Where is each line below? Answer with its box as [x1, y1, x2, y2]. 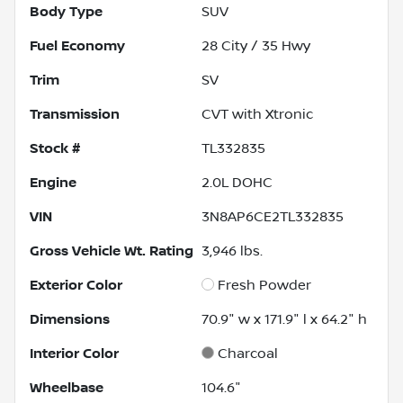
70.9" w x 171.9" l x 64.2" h [201, 310, 367, 327]
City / [218, 37, 262, 54]
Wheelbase [30, 379, 103, 396]
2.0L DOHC [201, 174, 273, 191]
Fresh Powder [218, 276, 311, 293]
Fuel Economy [30, 37, 125, 54]
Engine [30, 174, 76, 191]
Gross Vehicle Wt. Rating [30, 242, 193, 259]
